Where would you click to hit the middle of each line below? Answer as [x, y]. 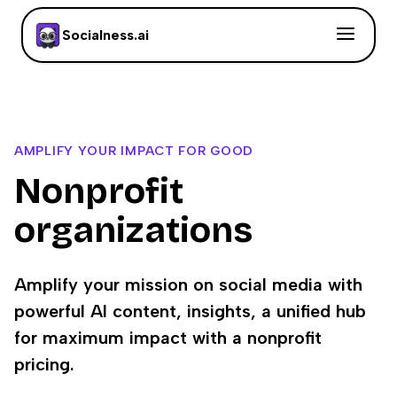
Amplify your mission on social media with [188, 284]
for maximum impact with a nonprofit [168, 338]
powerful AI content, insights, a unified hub [190, 311]
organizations [133, 230]
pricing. [44, 364]
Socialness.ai [105, 35]
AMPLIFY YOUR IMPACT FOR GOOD [134, 151]
